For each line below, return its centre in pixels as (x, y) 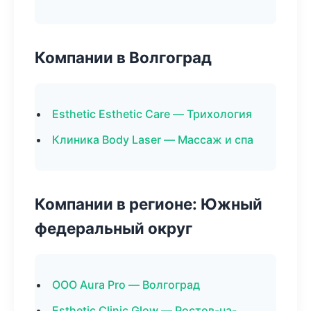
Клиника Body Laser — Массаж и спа (153, 140)
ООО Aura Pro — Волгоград (126, 285)
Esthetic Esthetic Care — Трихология (152, 114)
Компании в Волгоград (123, 57)
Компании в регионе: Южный (149, 204)
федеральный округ (114, 228)
